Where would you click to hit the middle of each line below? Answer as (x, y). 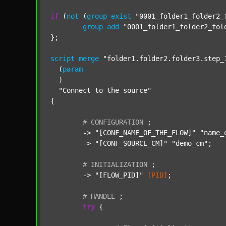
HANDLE (103, 196)
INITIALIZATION (119, 164)
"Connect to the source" (105, 90)
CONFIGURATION (117, 122)
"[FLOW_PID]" (119, 175)
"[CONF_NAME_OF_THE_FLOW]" (145, 133)
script (63, 59)
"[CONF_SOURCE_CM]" (131, 143)
